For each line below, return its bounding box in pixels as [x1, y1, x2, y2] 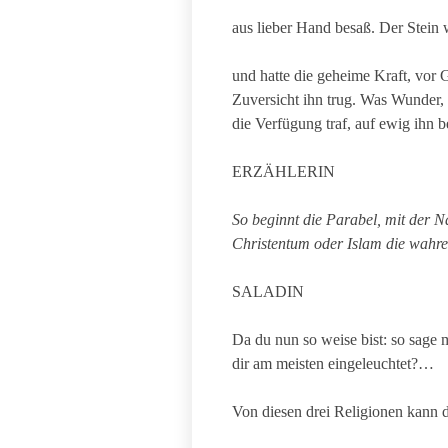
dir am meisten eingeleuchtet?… [232, 355, 434, 372]
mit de [381, 211, 424, 228]
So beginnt [232, 211, 303, 228]
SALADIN [232, 283, 304, 300]
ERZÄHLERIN [232, 163, 335, 180]
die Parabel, [303, 211, 381, 228]
